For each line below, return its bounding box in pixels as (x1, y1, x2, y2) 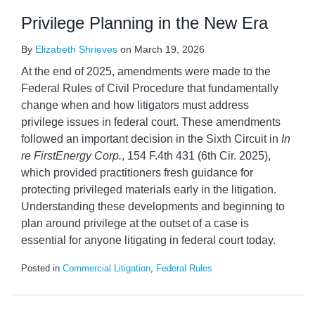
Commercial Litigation (63, 263, 150, 274)
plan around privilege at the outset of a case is (21, 217, 249, 229)
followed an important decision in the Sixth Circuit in (21, 133, 281, 145)
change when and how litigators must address (21, 99, 249, 111)
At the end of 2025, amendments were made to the (21, 65, 271, 77)
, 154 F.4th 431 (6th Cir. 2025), (122, 150, 271, 162)
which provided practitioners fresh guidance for (21, 167, 253, 179)
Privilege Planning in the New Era (21, 13, 268, 32)
